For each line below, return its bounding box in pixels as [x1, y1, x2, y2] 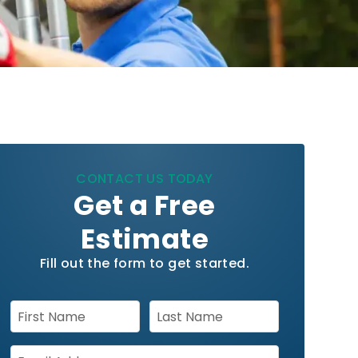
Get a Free [74, 186, 216, 225]
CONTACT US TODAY [76, 169, 213, 189]
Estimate [80, 220, 209, 259]
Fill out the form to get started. [39, 254, 249, 273]
